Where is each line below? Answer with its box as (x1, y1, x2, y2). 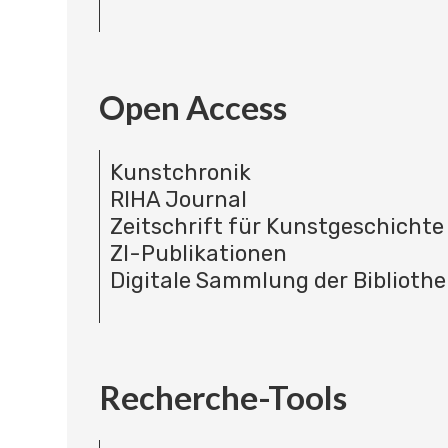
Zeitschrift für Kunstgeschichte (109, 212, 444, 240)
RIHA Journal (109, 185, 247, 213)
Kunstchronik (109, 158, 251, 186)
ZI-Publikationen (109, 239, 287, 267)
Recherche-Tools (98, 377, 347, 418)
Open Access (98, 86, 287, 127)
